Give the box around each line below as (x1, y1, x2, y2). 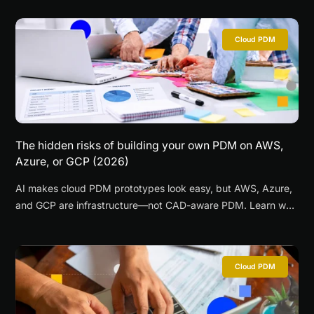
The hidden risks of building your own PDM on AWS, (15, 138, 285, 152)
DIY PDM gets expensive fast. (15, 215, 154, 228)
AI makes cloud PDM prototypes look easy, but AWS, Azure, (15, 182, 293, 194)
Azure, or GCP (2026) (15, 154, 130, 168)
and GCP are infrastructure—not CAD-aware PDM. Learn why (15, 198, 298, 211)
